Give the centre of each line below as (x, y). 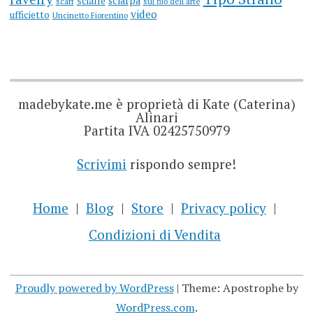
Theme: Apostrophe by (240, 287)
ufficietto (29, 15)
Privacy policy (224, 208)
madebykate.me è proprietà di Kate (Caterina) (156, 104)
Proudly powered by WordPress (94, 287)
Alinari (156, 117)
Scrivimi (102, 163)
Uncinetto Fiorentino (90, 15)
